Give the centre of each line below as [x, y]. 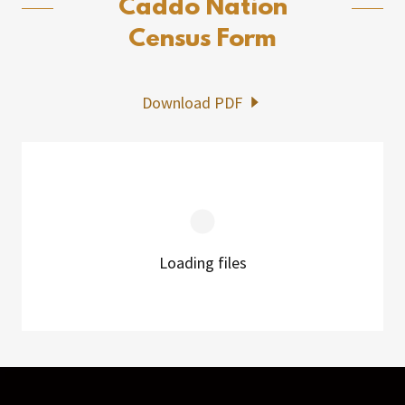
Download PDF [193, 102]
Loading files [202, 263]
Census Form [202, 39]
